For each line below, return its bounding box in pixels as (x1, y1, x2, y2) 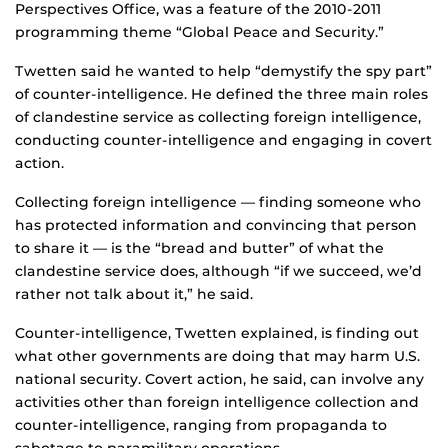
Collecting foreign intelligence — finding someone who (15, 193, 421, 212)
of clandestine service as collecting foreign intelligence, (15, 108, 421, 127)
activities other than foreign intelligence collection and (15, 393, 419, 412)
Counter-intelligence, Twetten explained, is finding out (15, 324, 419, 343)
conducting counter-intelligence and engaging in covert (15, 131, 432, 150)
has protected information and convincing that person (15, 216, 417, 235)
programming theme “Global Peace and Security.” (15, 23, 384, 42)
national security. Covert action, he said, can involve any (15, 370, 424, 389)
